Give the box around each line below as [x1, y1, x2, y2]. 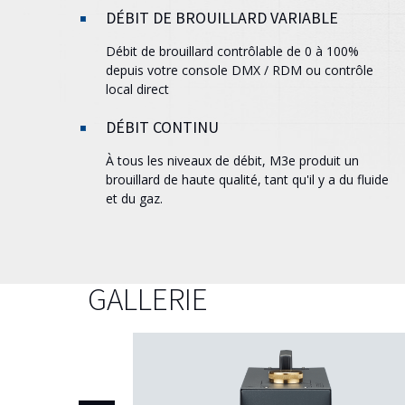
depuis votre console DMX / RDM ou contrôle [106, 61, 373, 79]
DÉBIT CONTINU [106, 117, 219, 137]
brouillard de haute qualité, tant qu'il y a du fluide [106, 171, 389, 188]
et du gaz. [106, 190, 163, 207]
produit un [296, 152, 359, 169]
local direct [106, 80, 169, 98]
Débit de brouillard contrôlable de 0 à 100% [106, 42, 359, 60]
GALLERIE [88, 279, 208, 319]
